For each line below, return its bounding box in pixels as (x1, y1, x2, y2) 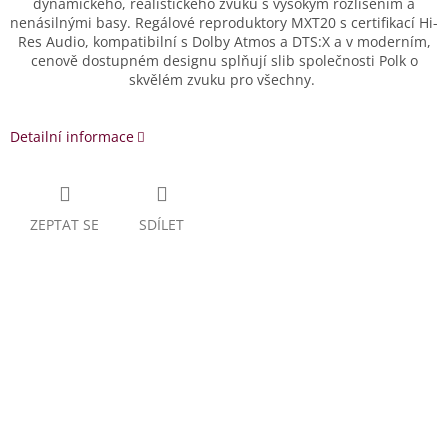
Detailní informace (10, 126, 134, 146)
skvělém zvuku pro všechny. (129, 69, 319, 89)
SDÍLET (139, 214, 184, 234)
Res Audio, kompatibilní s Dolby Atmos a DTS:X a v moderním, (17, 31, 431, 51)
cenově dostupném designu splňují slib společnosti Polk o (30, 50, 418, 70)
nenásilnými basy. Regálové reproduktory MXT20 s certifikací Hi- (10, 12, 438, 32)
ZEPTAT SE (30, 214, 99, 234)
